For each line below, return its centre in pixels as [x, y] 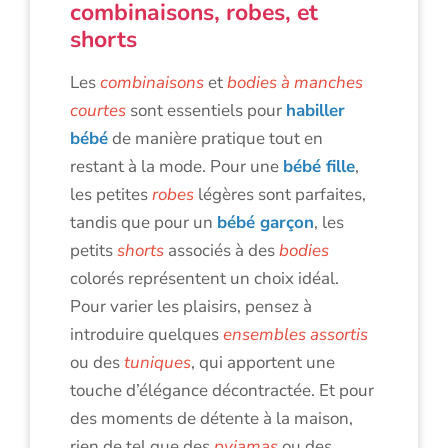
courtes [98, 110]
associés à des [221, 250]
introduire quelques [146, 334]
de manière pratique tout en [215, 138]
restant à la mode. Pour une [176, 166]
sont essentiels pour [206, 110]
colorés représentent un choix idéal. [204, 278]
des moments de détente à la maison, [211, 418]
